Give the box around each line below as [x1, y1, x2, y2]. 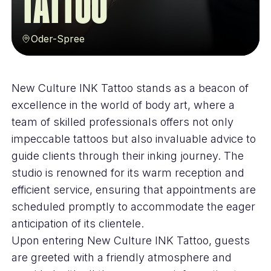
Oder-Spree [30, 33, 85, 45]
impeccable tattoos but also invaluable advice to [11, 132, 256, 145]
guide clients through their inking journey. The [11, 149, 244, 162]
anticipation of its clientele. [11, 217, 144, 230]
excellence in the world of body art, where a [11, 99, 235, 111]
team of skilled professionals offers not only [11, 116, 233, 128]
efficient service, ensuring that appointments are [11, 183, 256, 196]
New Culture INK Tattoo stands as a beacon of [11, 82, 249, 94]
